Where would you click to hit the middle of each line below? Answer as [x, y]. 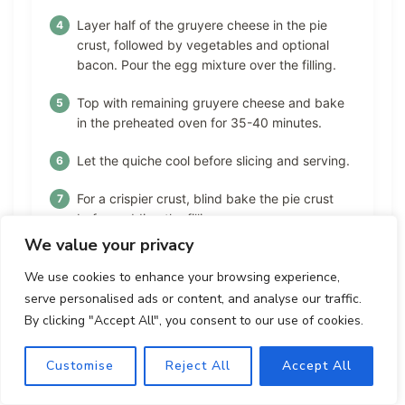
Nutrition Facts [129, 298]
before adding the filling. [149, 218]
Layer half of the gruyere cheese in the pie [202, 25]
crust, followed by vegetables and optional [203, 45]
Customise [80, 366]
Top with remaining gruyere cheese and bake [211, 103]
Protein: [74, 386]
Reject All [198, 366]
